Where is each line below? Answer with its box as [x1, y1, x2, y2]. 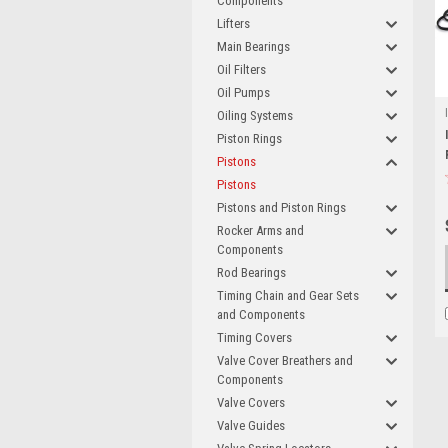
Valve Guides [217, 418, 285, 433]
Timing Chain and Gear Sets [217, 288, 359, 303]
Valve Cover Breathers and [217, 353, 353, 368]
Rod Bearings [217, 265, 286, 280]
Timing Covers [217, 330, 292, 345]
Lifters [217, 16, 250, 31]
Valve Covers [217, 395, 285, 410]
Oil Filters [217, 62, 266, 77]
